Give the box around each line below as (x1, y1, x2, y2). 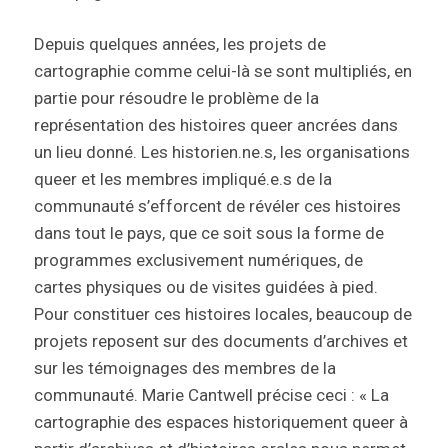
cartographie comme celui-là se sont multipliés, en (33, 61, 412, 82)
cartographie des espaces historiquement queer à (33, 412, 408, 433)
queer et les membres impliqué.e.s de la (33, 169, 332, 190)
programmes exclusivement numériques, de (33, 250, 363, 271)
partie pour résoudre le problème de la (33, 88, 319, 109)
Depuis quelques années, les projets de (33, 34, 326, 55)
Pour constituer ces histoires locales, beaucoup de (33, 304, 412, 325)
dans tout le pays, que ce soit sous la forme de (33, 223, 384, 244)
